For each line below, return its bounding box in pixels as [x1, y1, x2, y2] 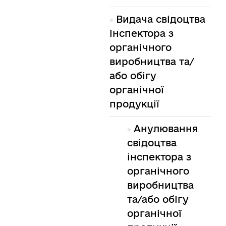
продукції [109, 98, 159, 110]
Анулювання [133, 123, 198, 135]
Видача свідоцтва [116, 14, 205, 25]
